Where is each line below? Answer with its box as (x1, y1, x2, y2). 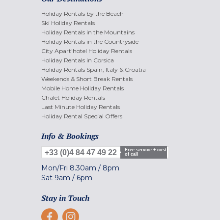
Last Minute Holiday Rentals (41, 103, 120, 110)
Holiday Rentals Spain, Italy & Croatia (41, 65, 146, 73)
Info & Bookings (41, 130, 99, 141)
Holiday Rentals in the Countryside (41, 37, 138, 45)
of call (125, 151, 138, 157)
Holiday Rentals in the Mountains (41, 28, 135, 36)
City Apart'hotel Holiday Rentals (41, 47, 132, 55)
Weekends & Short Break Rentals (41, 75, 133, 82)
